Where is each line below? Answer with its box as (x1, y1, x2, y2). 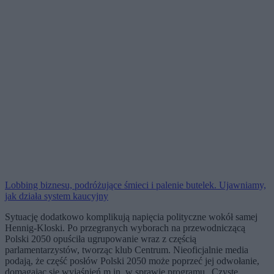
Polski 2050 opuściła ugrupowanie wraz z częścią (5, 234, 196, 245)
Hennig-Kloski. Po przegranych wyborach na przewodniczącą (5, 223, 245, 234)
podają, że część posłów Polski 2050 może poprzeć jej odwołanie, (5, 256, 259, 267)
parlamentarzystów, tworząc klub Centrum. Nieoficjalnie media (5, 245, 248, 256)
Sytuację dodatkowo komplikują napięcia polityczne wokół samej (5, 212, 257, 223)
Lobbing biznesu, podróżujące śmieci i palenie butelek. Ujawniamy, (5, 180, 266, 191)
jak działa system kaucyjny (5, 191, 108, 202)
